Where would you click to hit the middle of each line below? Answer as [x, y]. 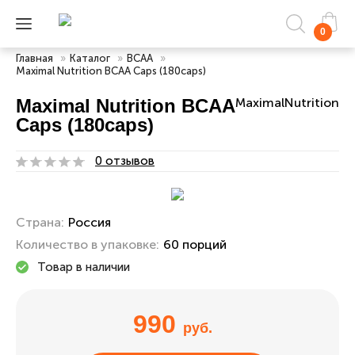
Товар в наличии [84, 267]
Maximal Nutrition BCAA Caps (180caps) [111, 71]
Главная [34, 58]
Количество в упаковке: [88, 244]
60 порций [195, 244]
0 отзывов [125, 161]
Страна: [40, 222]
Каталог [90, 58]
